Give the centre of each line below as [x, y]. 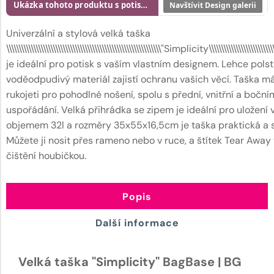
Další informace [137, 223]
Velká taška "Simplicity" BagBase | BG [130, 261]
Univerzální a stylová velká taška [78, 33]
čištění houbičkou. [46, 155]
